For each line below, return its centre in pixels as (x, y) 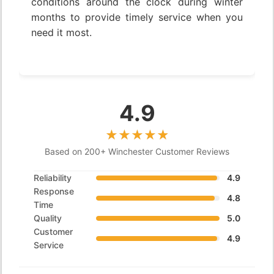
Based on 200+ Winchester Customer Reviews (137, 151)
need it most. (61, 32)
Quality (48, 218)
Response (54, 191)
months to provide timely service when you (137, 17)
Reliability (53, 177)
